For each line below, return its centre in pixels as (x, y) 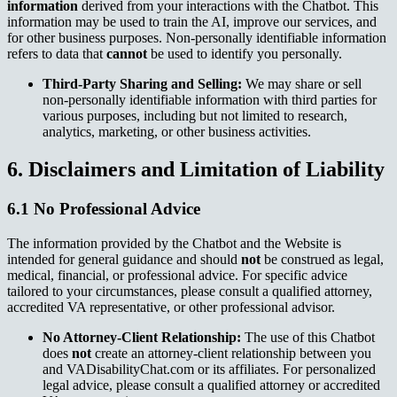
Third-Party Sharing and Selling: (142, 84)
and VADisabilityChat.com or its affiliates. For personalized (209, 369)
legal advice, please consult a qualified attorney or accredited (211, 385)
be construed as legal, (322, 259)
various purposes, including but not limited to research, (195, 116)
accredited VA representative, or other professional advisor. (171, 307)
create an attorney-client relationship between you (231, 353)
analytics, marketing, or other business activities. (177, 132)
